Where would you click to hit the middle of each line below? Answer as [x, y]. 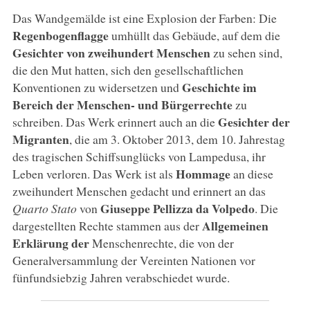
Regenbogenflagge [60, 35]
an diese [252, 173]
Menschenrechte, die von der [161, 243]
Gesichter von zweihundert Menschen [111, 52]
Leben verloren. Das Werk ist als [92, 173]
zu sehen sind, [246, 52]
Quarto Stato [44, 208]
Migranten [40, 139]
